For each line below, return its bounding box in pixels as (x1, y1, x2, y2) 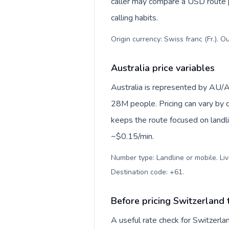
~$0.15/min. (111, 131, 154, 142)
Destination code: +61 (111, 167, 182, 177)
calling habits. (111, 12, 158, 24)
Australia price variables (111, 62, 215, 74)
